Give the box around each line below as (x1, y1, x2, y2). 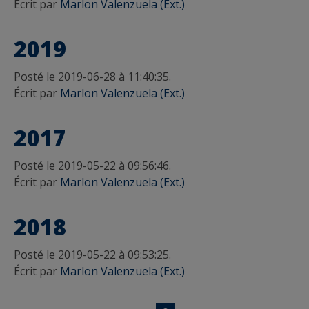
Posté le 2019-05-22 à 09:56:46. (14, 157, 171, 173)
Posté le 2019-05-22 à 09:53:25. (14, 246, 171, 262)
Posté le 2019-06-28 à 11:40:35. (14, 68, 171, 84)
